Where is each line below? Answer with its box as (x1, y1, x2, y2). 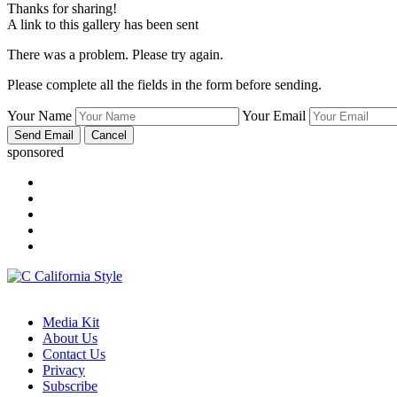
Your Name (7, 108, 72, 124)
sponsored (7, 144, 64, 160)
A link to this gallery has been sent (7, 17, 198, 33)
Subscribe (43, 378, 97, 394)
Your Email (242, 108, 306, 124)
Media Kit (43, 315, 99, 331)
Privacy (43, 362, 85, 378)
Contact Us (43, 346, 105, 362)
